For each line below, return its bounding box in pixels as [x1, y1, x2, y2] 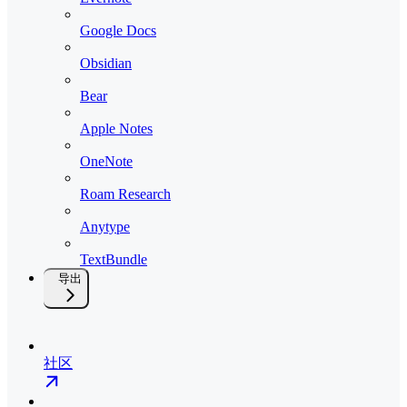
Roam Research [80, 185, 171, 202]
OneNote [80, 153, 133, 169]
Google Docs [80, 22, 156, 38]
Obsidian [80, 55, 132, 71]
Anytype [80, 218, 130, 234]
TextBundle [80, 251, 147, 267]
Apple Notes [80, 120, 153, 136]
